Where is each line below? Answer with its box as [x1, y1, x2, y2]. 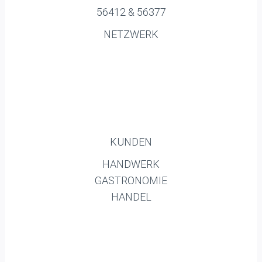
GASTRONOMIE [95, 174, 167, 187]
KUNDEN [110, 136, 152, 148]
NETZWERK [104, 28, 158, 40]
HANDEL [111, 191, 151, 203]
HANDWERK [102, 158, 160, 170]
